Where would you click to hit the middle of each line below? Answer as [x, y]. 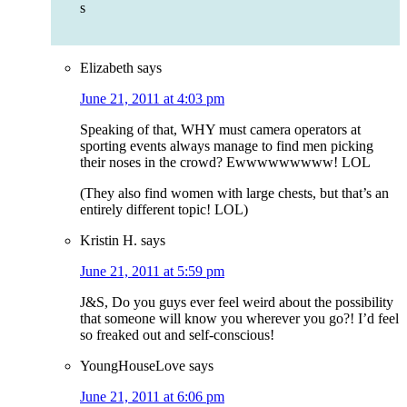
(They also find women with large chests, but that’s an [234, 194]
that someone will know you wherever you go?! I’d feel [239, 319]
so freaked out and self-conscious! [177, 335]
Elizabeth [107, 68]
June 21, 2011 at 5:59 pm [152, 272]
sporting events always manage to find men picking [227, 146]
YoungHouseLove [133, 366]
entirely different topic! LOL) [164, 210]
